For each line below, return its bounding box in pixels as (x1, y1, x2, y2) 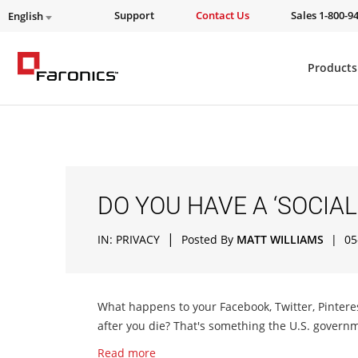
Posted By (181, 232, 237, 247)
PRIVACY (116, 232, 160, 247)
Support (114, 9, 154, 22)
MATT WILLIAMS (237, 232, 324, 247)
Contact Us (196, 9, 249, 22)
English (8, 10, 46, 23)
